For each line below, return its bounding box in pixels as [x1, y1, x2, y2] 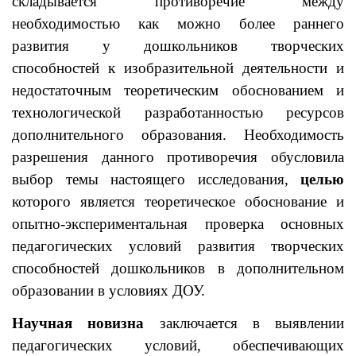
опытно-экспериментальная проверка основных [12, 215, 344, 232]
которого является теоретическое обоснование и [12, 193, 344, 210]
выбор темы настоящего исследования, [12, 171, 300, 188]
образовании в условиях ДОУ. [12, 282, 205, 299]
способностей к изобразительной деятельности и [12, 60, 344, 76]
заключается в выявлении [144, 315, 344, 331]
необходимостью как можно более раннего [12, 15, 344, 32]
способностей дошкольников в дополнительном [12, 260, 344, 277]
